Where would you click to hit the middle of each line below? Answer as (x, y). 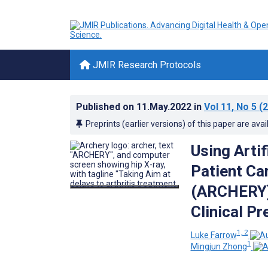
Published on (106, 107)
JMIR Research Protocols (146, 65)
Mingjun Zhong (219, 247)
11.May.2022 (165, 107)
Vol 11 (218, 107)
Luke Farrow (214, 235)
